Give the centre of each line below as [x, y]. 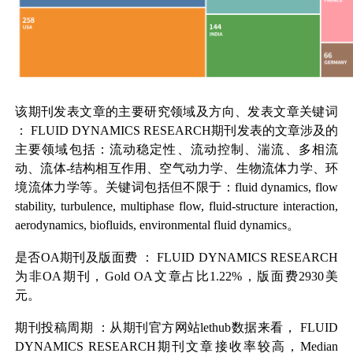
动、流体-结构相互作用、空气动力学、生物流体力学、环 [176, 169]
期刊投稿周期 [54, 327]
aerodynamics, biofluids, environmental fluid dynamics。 [158, 225]
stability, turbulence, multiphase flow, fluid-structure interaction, [176, 206]
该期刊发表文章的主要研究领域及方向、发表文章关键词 [176, 112]
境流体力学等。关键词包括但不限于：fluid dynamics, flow [176, 188]
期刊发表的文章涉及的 [275, 131]
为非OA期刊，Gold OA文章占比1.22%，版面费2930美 [176, 277]
